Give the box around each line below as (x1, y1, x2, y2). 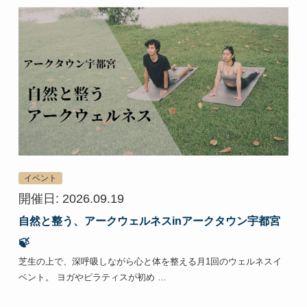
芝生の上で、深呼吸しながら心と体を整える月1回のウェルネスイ (18, 256, 282, 267)
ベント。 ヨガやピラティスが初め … (18, 271, 167, 282)
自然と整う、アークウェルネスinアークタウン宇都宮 (18, 214, 280, 227)
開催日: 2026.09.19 (18, 191, 124, 206)
